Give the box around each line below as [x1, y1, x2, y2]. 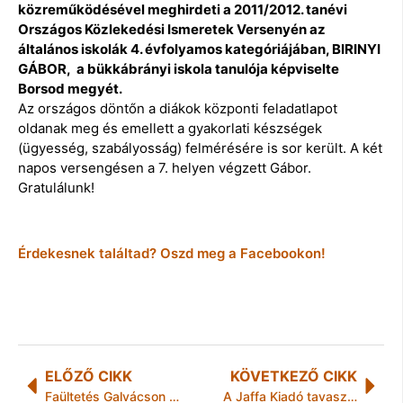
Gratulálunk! [18, 178, 94, 196]
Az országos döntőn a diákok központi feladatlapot [18, 99, 337, 117]
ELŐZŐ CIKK [45, 367, 132, 386]
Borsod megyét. [18, 79, 122, 97]
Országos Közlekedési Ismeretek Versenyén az [18, 20, 326, 38]
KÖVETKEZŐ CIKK [230, 367, 357, 386]
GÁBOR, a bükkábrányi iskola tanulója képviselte [18, 59, 339, 77]
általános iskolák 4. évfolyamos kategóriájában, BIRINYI [18, 40, 381, 58]
